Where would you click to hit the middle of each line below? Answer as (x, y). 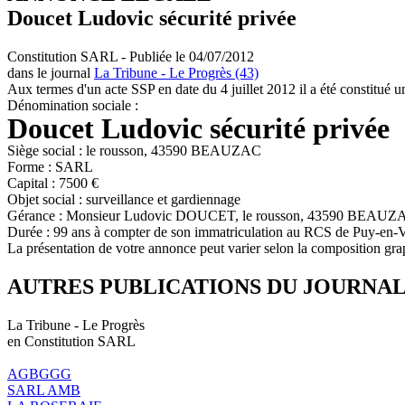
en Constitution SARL (71, 341)
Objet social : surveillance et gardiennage (124, 199)
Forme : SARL (50, 166)
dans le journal (51, 72)
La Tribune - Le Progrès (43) (176, 72)
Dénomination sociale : (73, 105)
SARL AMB (44, 390)
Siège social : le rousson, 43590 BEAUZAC (134, 150)
